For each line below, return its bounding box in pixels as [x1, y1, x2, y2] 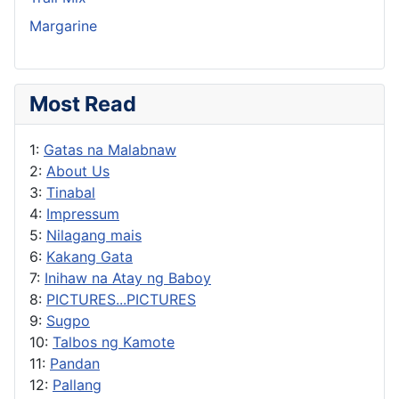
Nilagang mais [46, 225, 142, 244]
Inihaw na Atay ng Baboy [45, 268, 211, 287]
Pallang [53, 375, 102, 394]
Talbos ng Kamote [53, 332, 175, 351]
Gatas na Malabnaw [44, 140, 176, 159]
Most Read [29, 90, 136, 117]
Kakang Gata [46, 247, 133, 265]
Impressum [46, 204, 119, 223]
